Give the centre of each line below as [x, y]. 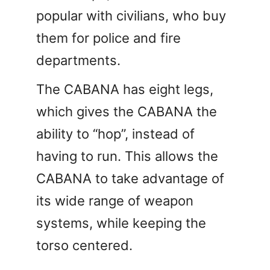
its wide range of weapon [115, 200]
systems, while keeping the [121, 223]
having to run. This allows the [127, 156]
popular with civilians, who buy [131, 15]
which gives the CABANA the [127, 111]
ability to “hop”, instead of [115, 133]
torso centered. [84, 245]
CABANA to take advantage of [130, 178]
